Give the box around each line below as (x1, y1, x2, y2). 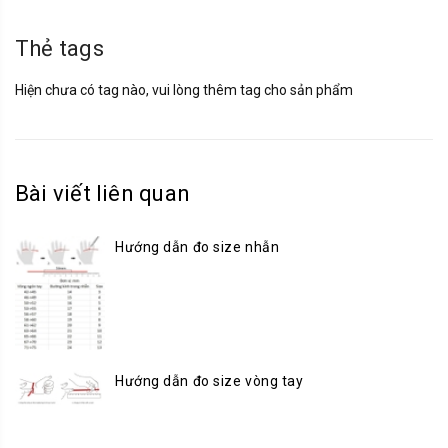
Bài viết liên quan (15, 181, 190, 207)
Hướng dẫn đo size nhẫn (115, 239, 280, 256)
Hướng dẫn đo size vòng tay (115, 373, 304, 390)
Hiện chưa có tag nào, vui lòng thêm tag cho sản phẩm (15, 82, 353, 99)
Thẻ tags (15, 36, 104, 62)
